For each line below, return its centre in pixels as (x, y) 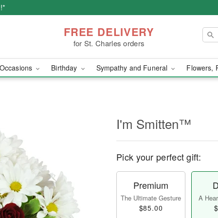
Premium (151, 185)
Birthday (65, 68)
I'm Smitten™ (154, 123)
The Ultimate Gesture (151, 198)
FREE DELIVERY (109, 31)
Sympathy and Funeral (133, 68)
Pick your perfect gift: (159, 157)
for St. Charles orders (109, 43)
